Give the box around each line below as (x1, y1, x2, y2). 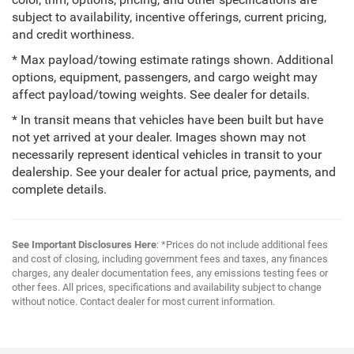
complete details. (12, 183, 107, 198)
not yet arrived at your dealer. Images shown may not (12, 130, 306, 145)
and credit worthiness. (12, 28, 134, 43)
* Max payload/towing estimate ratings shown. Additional (12, 53, 333, 68)
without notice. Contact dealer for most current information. (12, 295, 275, 307)
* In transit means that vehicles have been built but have (12, 113, 323, 128)
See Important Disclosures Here (12, 238, 156, 250)
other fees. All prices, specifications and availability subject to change (12, 281, 322, 293)
